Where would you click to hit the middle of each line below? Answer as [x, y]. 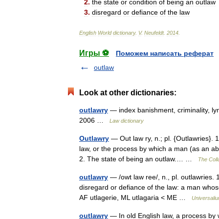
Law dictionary [127, 121]
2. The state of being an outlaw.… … [139, 159]
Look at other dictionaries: [128, 93]
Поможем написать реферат [165, 53]
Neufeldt [154, 33]
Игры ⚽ [94, 53]
